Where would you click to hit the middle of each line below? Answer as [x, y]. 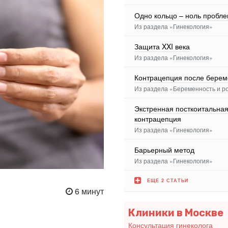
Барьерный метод [164, 150]
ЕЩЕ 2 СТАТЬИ [168, 180]
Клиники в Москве [176, 212]
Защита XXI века [162, 46]
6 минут [88, 191]
